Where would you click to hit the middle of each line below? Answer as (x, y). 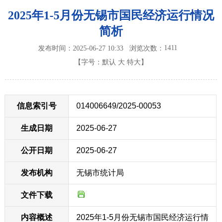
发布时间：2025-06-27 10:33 (83, 49)
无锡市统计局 (100, 173)
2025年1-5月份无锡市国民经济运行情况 (111, 16)
